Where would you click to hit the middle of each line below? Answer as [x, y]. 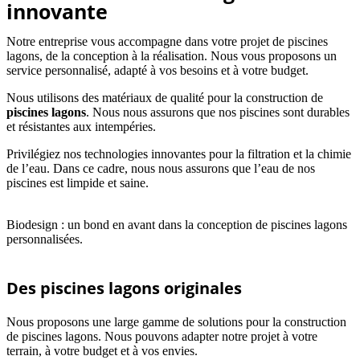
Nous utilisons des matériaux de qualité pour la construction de [165, 97]
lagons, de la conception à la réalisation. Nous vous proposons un [172, 55]
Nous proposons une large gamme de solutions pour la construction [176, 321]
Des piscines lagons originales [124, 288]
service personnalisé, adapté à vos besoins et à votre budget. [157, 70]
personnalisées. [45, 239]
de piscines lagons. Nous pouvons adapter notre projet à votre [162, 336]
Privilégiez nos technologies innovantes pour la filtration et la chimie [179, 153]
